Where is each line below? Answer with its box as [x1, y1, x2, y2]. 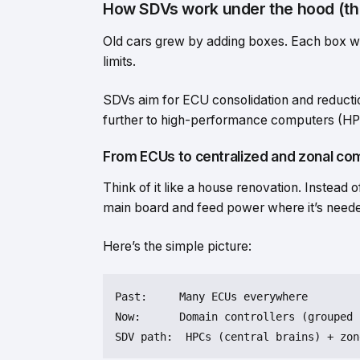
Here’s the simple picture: [103, 238, 252, 254]
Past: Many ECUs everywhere [115, 290, 308, 304]
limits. [103, 54, 136, 70]
